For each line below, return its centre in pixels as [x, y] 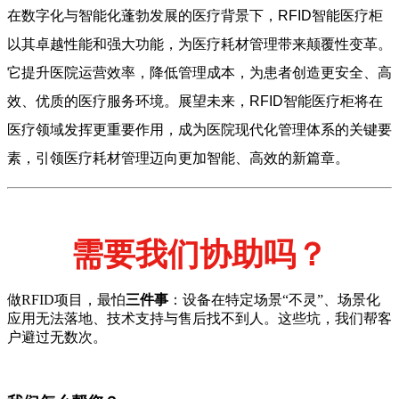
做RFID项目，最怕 [66, 299]
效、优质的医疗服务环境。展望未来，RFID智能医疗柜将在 [195, 101]
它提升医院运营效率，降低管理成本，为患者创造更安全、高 [199, 72]
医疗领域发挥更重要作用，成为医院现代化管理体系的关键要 [199, 129]
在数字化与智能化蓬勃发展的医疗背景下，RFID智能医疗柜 [195, 15]
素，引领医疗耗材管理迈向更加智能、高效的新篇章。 [178, 158]
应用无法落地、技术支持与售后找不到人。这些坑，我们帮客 [199, 318]
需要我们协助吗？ [199, 254]
